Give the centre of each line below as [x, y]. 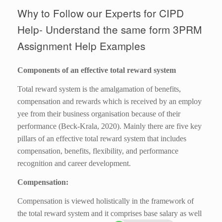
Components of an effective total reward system [97, 70]
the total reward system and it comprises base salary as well [110, 214]
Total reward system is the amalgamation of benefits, [99, 89]
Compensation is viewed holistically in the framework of [106, 201]
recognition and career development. [74, 164]
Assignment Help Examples [81, 45]
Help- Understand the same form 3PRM [110, 29]
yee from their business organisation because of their [99, 114]
